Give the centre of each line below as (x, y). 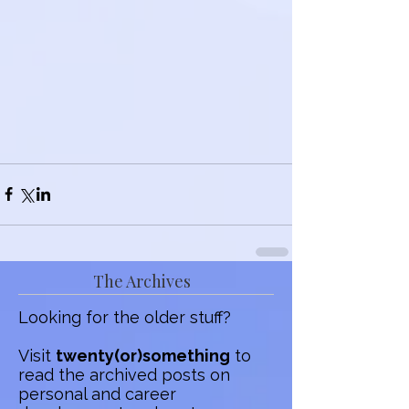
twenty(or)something (143, 355)
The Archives (142, 281)
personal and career (97, 393)
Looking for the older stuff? (125, 317)
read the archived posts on (124, 374)
